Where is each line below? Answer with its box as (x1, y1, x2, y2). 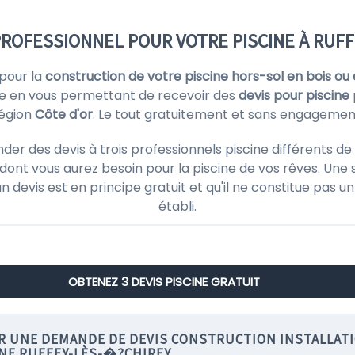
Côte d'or (34, 105, 93, 124)
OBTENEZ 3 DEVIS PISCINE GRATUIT (67, 273, 260, 290)
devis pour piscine (238, 86, 349, 105)
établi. (158, 197, 197, 216)
